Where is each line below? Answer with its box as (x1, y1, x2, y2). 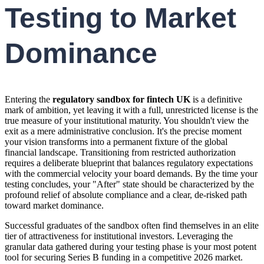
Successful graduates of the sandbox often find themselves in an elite (5, 220, 259, 231)
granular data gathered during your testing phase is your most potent (5, 242, 256, 252)
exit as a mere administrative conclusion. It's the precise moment (5, 126, 242, 137)
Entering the (5, 94, 52, 105)
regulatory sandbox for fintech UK (52, 94, 190, 105)
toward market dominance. (5, 200, 104, 211)
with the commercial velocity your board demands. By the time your (5, 169, 258, 179)
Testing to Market (5, 2, 236, 34)
